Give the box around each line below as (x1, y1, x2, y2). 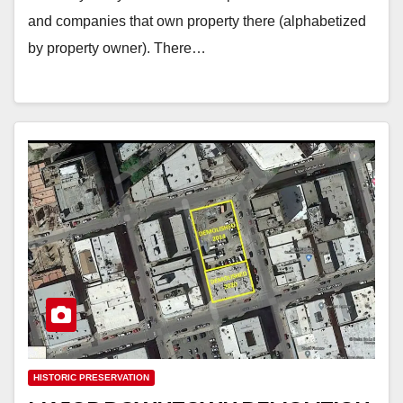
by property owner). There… (28, 40, 206, 56)
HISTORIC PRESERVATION (33, 372, 149, 383)
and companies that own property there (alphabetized (28, 13, 366, 29)
